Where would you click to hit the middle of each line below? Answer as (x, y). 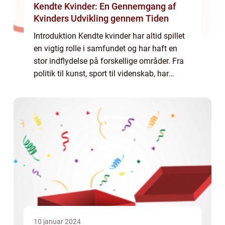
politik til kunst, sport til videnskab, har (101, 74)
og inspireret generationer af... (86, 99)
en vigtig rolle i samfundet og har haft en (105, 48)
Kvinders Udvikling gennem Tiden (101, 18)
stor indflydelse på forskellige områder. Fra (109, 61)
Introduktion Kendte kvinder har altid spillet (109, 36)
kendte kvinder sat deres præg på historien (108, 86)
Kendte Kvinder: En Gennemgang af (105, 6)
